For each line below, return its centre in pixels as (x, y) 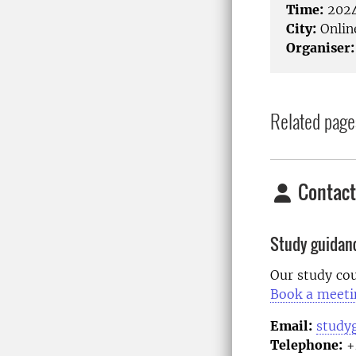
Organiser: (320, 48)
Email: (291, 325)
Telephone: (306, 344)
